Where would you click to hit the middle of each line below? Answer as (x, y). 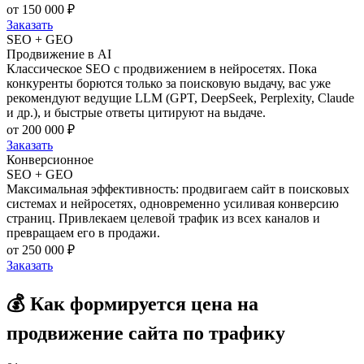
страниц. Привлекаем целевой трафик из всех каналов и (163, 219)
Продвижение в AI (59, 54)
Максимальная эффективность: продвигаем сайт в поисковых (178, 189)
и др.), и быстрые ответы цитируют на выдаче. (136, 113)
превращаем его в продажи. (83, 233)
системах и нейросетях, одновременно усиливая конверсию (173, 204)
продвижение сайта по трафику (146, 334)
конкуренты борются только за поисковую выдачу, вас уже (169, 84)
